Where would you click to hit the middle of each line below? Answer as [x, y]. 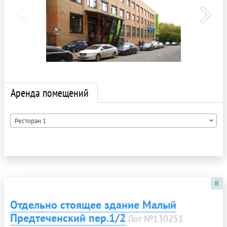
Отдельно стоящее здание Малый [93, 205]
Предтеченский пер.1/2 [68, 218]
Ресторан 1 [30, 121]
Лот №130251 [156, 219]
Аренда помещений [50, 93]
